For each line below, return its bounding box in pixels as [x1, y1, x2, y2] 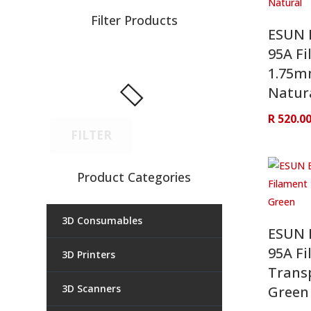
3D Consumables [62, 213, 143, 227]
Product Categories [77, 168, 192, 185]
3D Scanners [62, 281, 121, 295]
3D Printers [62, 247, 116, 261]
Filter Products [90, 11, 178, 28]
